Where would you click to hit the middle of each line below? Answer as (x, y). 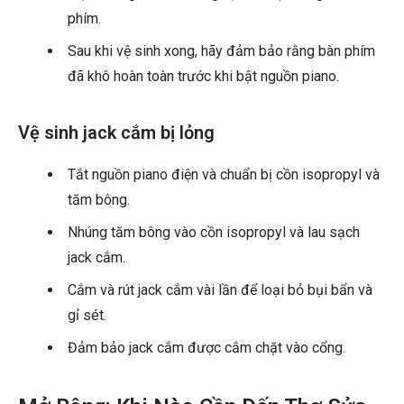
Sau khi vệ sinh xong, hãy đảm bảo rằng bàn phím (221, 51)
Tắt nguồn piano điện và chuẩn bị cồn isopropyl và (224, 175)
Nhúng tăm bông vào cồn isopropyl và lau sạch (214, 233)
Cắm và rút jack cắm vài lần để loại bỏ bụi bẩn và (220, 290)
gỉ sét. (87, 316)
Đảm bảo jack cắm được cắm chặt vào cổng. (207, 348)
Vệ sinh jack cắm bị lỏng (116, 133)
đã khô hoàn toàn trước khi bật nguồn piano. (203, 77)
